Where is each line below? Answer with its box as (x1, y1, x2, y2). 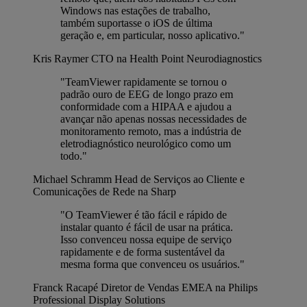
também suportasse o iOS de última (60, 16, 212, 29)
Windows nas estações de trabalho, (60, 4, 210, 16)
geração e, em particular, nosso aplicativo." (60, 29, 245, 41)
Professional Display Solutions (33, 293, 165, 306)
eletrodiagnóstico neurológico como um (60, 137, 231, 149)
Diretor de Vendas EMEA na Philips (101, 281, 258, 293)
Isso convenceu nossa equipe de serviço (60, 233, 232, 245)
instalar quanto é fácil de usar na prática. (60, 221, 233, 233)
